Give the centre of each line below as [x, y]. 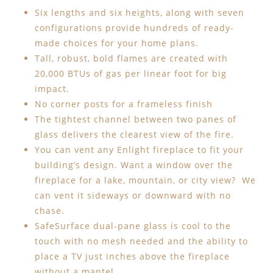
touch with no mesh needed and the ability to [141, 241]
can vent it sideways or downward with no [133, 196]
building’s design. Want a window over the [133, 165]
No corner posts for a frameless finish [123, 104]
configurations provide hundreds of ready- [134, 28]
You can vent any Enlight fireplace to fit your [139, 150]
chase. [49, 211]
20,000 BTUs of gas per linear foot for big [130, 74]
